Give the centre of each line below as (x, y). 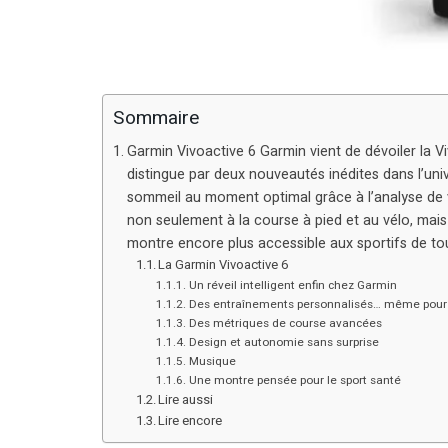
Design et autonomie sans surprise (283, 342)
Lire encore (190, 420)
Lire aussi (186, 399)
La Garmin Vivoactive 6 (223, 264)
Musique (212, 361)
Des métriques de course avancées (285, 323)
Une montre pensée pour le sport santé (294, 380)
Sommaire (156, 118)
